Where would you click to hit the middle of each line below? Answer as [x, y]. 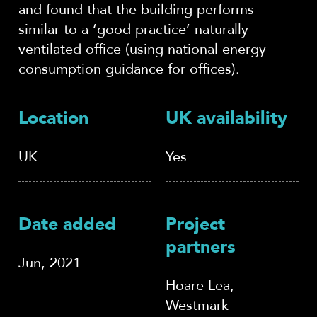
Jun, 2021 [50, 263]
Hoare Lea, [200, 285]
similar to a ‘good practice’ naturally [133, 29]
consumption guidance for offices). [129, 69]
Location [53, 119]
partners [201, 247]
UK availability [226, 119]
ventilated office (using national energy [142, 49]
